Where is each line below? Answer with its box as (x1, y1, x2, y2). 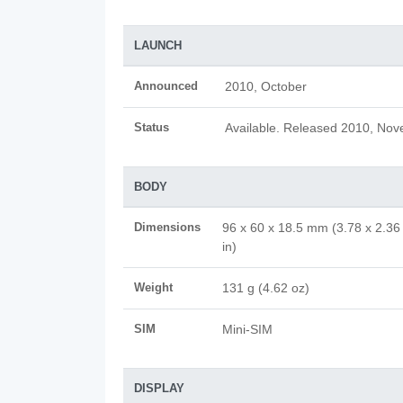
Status (134, 121, 169, 134)
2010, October (225, 79, 307, 94)
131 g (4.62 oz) (222, 281, 309, 295)
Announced (134, 79, 198, 93)
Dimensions (134, 220, 201, 234)
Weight (134, 281, 173, 294)
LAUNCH (134, 39, 182, 52)
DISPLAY (134, 381, 184, 395)
